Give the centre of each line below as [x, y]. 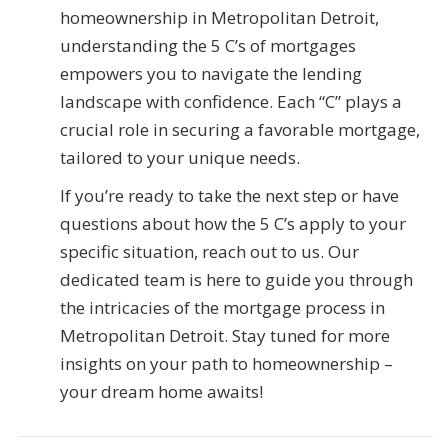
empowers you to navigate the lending [211, 74]
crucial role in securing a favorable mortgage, [240, 130]
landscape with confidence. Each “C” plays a [231, 102]
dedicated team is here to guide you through [236, 280]
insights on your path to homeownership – [226, 364]
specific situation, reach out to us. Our [209, 252]
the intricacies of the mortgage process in [222, 308]
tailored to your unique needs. [180, 158]
